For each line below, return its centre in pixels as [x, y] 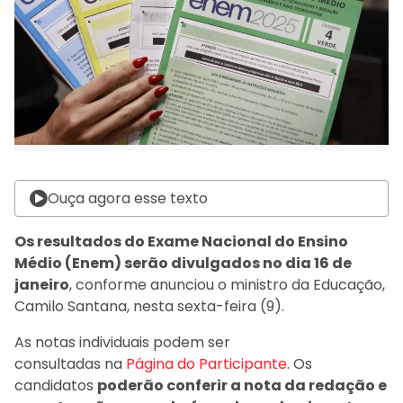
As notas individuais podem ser [122, 343]
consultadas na [68, 364]
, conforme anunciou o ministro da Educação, [227, 285]
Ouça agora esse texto [128, 199]
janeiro [42, 285]
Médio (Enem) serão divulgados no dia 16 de [183, 264]
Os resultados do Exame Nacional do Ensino [181, 242]
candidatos [56, 386]
